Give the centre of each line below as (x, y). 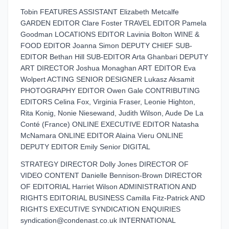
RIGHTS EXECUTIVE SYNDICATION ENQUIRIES (100, 209)
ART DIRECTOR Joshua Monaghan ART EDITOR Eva (108, 68)
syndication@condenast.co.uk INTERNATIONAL (98, 220)
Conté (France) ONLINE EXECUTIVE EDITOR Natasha (110, 124)
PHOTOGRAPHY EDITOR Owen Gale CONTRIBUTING (110, 90)
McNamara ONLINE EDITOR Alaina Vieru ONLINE (102, 135)
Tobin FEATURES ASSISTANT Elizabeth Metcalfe (100, 12)
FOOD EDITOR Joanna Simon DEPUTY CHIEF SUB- (106, 45)
